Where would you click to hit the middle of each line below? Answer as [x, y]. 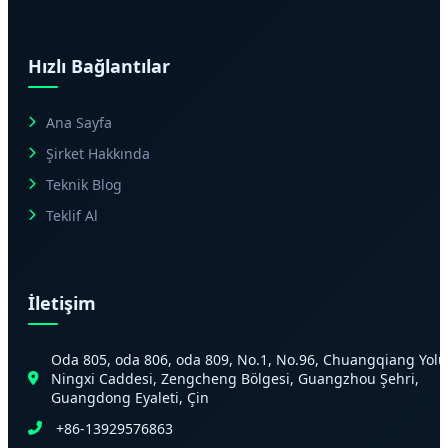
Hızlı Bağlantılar [99, 65]
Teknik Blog [84, 184]
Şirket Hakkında [98, 153]
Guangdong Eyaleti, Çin [130, 397]
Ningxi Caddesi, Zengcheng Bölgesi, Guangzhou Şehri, [235, 378]
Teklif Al [72, 215]
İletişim [62, 302]
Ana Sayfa [79, 122]
